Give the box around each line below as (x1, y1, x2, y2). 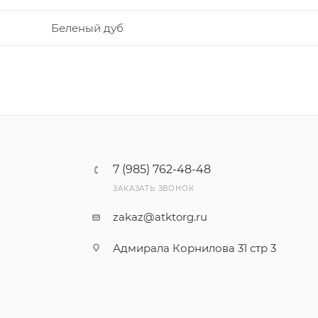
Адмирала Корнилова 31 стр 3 (113, 241, 277, 255)
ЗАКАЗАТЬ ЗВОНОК (113, 184, 194, 193)
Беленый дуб (50, 21, 124, 35)
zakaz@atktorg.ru (113, 210, 208, 224)
